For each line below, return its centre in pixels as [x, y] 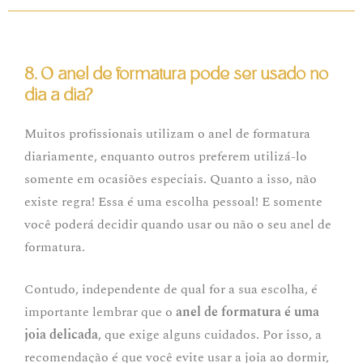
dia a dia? [59, 96]
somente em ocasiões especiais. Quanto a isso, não [171, 179]
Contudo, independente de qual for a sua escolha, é [171, 290]
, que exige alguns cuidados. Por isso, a [210, 335]
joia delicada [61, 335]
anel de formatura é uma [248, 312]
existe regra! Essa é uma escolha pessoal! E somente [173, 202]
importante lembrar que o [100, 312]
